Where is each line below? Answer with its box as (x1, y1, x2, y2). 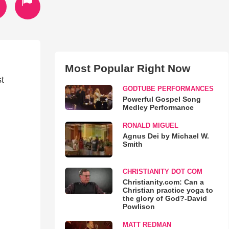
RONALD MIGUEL (122, 122, 178, 129)
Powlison (122, 202, 155, 211)
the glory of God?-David (122, 194, 207, 202)
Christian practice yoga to (122, 186, 213, 194)
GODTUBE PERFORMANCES (122, 85, 214, 93)
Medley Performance (122, 103, 194, 111)
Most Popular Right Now (64, 62, 190, 74)
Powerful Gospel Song (122, 95, 201, 103)
